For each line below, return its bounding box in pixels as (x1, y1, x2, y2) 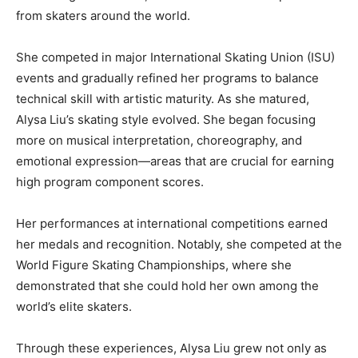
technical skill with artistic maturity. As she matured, (16, 91, 309, 107)
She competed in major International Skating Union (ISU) (16, 50, 335, 66)
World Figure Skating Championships (16, 257, 225, 273)
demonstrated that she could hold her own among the (16, 278, 319, 294)
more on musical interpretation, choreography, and (16, 133, 302, 149)
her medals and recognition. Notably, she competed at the (16, 237, 342, 253)
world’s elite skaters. (16, 299, 132, 315)
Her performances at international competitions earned (16, 216, 328, 232)
